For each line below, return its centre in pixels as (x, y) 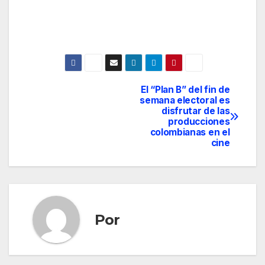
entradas (65, 145)
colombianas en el (190, 132)
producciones (199, 122)
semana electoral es (185, 101)
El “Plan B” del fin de (185, 90)
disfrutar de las (196, 111)
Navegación (80, 96)
